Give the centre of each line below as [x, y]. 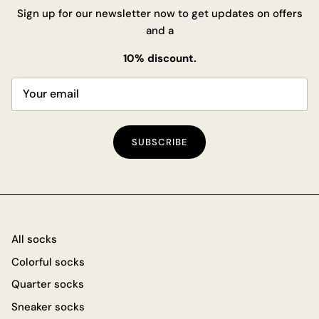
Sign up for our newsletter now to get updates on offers [159, 13]
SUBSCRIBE [159, 142]
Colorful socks [48, 262]
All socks [34, 240]
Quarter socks [48, 284]
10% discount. [159, 58]
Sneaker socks [48, 307]
